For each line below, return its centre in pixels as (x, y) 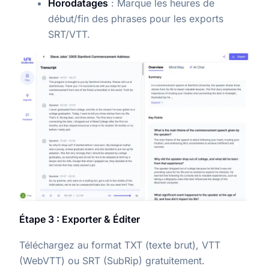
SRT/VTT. (69, 35)
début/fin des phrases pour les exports (136, 19)
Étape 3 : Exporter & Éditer (80, 219)
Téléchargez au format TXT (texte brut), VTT (120, 245)
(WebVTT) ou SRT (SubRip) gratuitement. (112, 260)
